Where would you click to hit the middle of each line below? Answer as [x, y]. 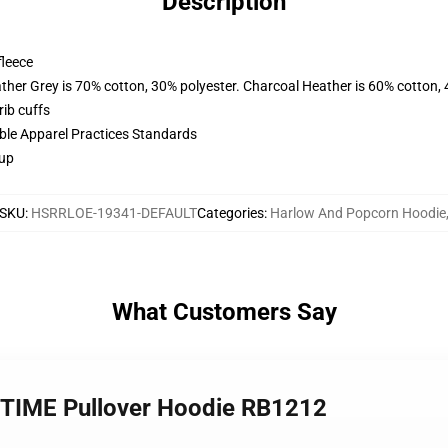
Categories [230, 213]
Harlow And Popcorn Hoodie [358, 213]
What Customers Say [224, 312]
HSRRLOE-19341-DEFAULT [114, 213]
